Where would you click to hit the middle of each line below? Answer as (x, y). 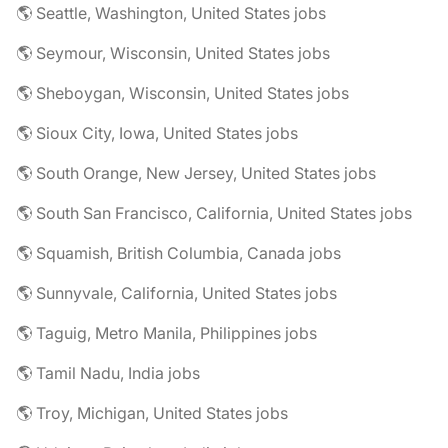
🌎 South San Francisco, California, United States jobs (214, 213)
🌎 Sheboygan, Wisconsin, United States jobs (182, 93)
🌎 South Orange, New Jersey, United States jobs (196, 173)
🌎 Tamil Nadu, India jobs (108, 373)
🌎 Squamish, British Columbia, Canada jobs (178, 253)
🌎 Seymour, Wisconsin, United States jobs (173, 53)
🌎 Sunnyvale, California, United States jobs (176, 293)
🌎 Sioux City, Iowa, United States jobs (157, 133)
